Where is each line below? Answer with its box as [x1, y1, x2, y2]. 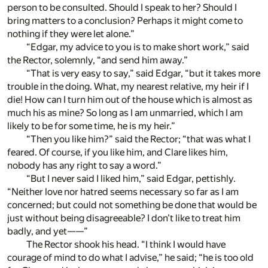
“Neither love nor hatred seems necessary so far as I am [7, 185, 239, 197]
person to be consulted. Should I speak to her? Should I [7, 1, 237, 13]
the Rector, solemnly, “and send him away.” [7, 54, 188, 66]
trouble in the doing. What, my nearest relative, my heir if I [7, 80, 249, 92]
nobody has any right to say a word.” [7, 159, 162, 171]
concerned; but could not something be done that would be [7, 199, 257, 211]
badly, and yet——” [7, 225, 88, 237]
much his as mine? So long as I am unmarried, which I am [7, 106, 243, 118]
